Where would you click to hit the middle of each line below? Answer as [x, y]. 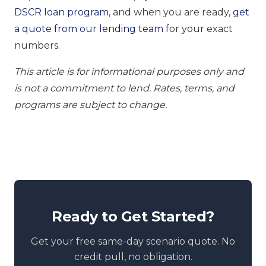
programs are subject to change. [91, 104]
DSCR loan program [61, 12]
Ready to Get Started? [133, 216]
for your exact [198, 28]
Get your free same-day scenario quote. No [133, 241]
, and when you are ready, [171, 12]
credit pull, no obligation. [133, 256]
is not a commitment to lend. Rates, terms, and [124, 88]
